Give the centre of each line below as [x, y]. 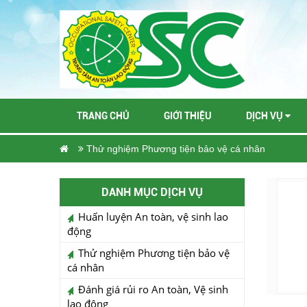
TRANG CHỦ [103, 116]
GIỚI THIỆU [188, 116]
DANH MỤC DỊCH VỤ [152, 193]
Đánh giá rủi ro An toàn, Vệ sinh [153, 290]
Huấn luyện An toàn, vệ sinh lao [153, 217]
